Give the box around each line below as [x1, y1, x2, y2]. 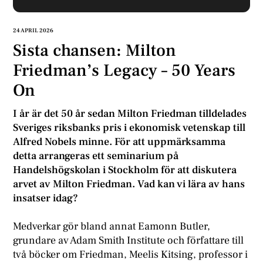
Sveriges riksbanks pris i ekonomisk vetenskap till [13, 121, 246, 135]
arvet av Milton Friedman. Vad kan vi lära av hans [13, 177, 245, 191]
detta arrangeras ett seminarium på [13, 149, 179, 163]
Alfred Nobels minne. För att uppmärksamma [13, 135, 226, 149]
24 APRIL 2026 [13, 26, 54, 34]
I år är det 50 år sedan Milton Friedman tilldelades [13, 107, 247, 121]
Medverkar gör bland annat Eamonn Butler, [13, 219, 211, 233]
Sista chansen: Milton [13, 39, 177, 62]
